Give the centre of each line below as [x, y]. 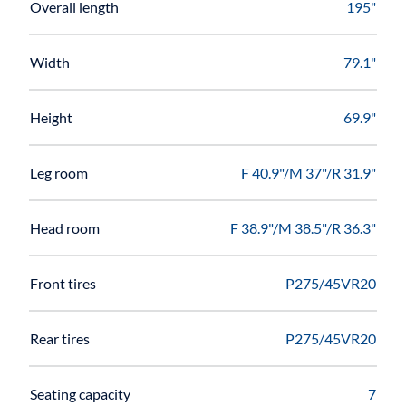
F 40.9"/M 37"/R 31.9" [309, 172]
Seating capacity [80, 393]
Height [51, 117]
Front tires [63, 283]
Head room [65, 227]
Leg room [59, 172]
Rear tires [60, 338]
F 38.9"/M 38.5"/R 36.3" [303, 227]
